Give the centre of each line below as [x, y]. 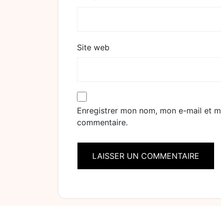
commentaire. [102, 122]
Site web [93, 47]
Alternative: [98, 185]
